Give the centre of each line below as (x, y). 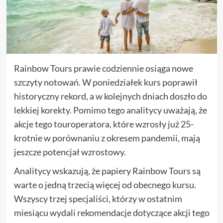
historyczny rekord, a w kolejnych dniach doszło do (110, 96)
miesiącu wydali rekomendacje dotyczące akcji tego (111, 212)
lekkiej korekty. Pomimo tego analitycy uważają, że (110, 110)
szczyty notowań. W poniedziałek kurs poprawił (106, 82)
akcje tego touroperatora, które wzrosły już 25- (104, 124)
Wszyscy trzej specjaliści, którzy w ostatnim (98, 198)
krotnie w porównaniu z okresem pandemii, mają (107, 138)
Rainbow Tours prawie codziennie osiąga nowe (103, 68)
